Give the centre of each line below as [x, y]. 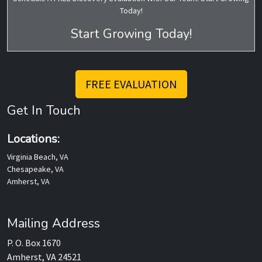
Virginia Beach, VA [38, 157]
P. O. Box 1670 [34, 243]
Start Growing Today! [131, 34]
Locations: [33, 139]
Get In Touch [44, 111]
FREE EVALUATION [131, 84]
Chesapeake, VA [35, 169]
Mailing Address [54, 224]
